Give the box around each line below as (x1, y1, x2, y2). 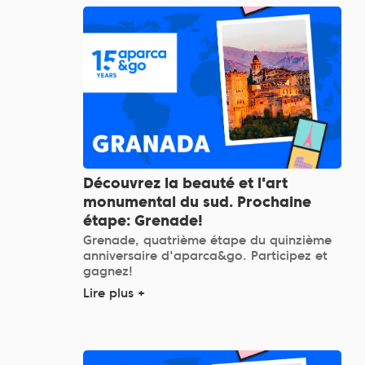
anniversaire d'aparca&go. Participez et (83, 248, 328, 263)
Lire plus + (83, 285, 145, 301)
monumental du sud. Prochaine (83, 192, 311, 210)
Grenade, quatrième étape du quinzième (83, 232, 332, 248)
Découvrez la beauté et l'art (83, 174, 288, 191)
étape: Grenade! (83, 211, 203, 229)
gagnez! (83, 263, 133, 279)
